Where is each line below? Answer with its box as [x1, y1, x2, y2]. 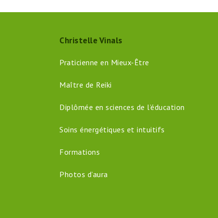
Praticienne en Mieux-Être [59, 57, 149, 68]
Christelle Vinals [59, 35, 123, 46]
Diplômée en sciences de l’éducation [59, 102, 185, 112]
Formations [59, 147, 100, 157]
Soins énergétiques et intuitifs [59, 125, 165, 135]
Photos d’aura [59, 169, 108, 180]
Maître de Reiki [59, 80, 112, 90]
